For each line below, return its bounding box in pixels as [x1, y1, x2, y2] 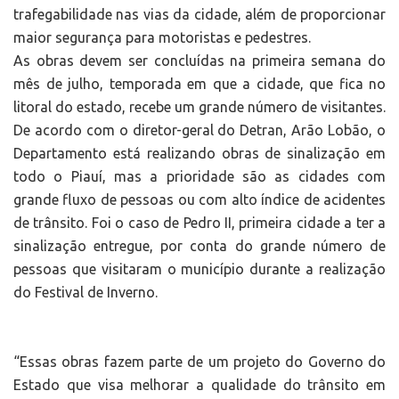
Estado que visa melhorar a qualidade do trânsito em [13, 377, 386, 394]
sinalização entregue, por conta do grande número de [13, 238, 386, 255]
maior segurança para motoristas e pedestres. [13, 29, 311, 46]
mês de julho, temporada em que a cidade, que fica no [13, 76, 386, 93]
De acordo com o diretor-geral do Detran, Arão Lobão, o [13, 122, 386, 139]
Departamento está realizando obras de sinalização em [13, 145, 386, 162]
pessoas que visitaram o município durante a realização [13, 261, 386, 278]
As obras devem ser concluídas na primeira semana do [13, 53, 386, 69]
